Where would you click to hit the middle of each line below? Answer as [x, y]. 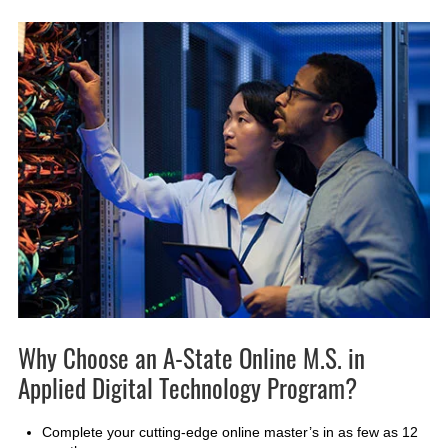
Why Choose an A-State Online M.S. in [191, 358]
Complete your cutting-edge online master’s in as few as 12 [229, 432]
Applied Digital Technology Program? [187, 388]
